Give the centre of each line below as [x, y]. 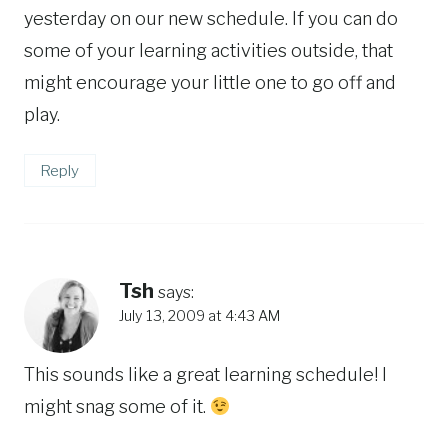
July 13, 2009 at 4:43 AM [199, 315]
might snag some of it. [117, 407]
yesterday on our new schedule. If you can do [211, 18]
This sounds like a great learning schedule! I [205, 375]
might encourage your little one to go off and [210, 82]
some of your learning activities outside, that [208, 50]
